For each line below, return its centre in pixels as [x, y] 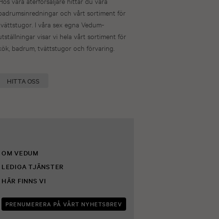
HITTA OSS [23, 81]
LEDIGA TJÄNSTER [33, 167]
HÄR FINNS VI [24, 180]
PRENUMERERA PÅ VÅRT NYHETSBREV [64, 204]
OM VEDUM [21, 153]
